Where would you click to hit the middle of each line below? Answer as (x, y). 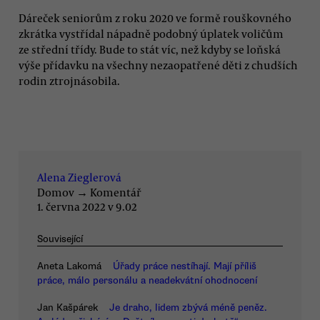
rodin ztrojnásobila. (69, 81)
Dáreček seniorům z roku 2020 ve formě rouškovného (155, 18)
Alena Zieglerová (79, 177)
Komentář (116, 192)
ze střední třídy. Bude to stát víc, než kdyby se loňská (150, 50)
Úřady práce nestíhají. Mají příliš (185, 266)
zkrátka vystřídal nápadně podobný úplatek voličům (151, 34)
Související (60, 239)
